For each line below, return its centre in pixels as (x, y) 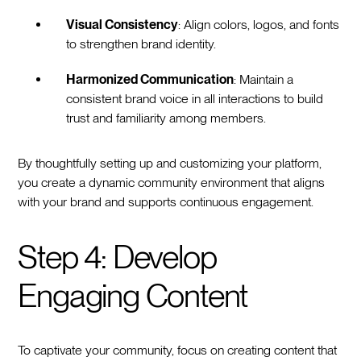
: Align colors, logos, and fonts (259, 24)
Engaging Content (133, 295)
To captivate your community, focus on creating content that (178, 350)
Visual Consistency (122, 24)
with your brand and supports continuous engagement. (166, 201)
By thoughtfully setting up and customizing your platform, (170, 163)
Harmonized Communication (150, 79)
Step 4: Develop (117, 257)
